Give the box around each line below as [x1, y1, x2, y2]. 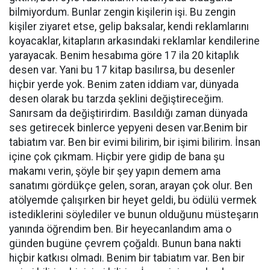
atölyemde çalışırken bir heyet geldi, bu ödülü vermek [9, 194, 257, 206]
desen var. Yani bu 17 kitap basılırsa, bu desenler [9, 64, 235, 76]
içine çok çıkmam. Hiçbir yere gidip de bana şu [9, 151, 225, 163]
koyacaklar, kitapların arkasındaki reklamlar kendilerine [9, 35, 260, 47]
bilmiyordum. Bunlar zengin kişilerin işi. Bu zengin [9, 6, 236, 18]
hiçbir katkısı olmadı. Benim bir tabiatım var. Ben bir [9, 252, 245, 264]
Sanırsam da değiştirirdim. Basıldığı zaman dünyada [9, 107, 248, 119]
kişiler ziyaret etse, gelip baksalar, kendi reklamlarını [9, 20, 249, 33]
